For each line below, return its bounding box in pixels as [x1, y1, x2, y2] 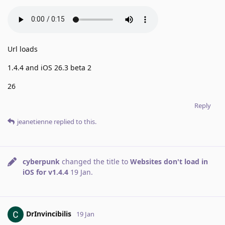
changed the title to [60, 156, 130, 166]
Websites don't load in [130, 156, 208, 166]
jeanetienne [17, 117, 52, 126]
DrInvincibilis [26, 208, 71, 218]
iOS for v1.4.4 [23, 167, 70, 177]
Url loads [8, 44, 38, 54]
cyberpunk [23, 156, 60, 166]
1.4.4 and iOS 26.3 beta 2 [8, 62, 91, 72]
